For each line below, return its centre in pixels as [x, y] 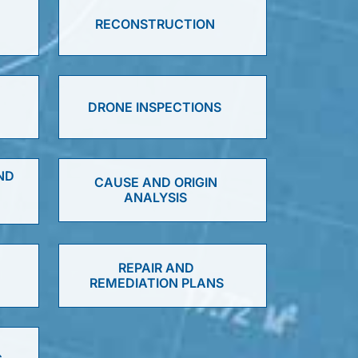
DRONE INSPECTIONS [155, 107]
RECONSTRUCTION [155, 24]
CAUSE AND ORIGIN [155, 182]
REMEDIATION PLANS [156, 283]
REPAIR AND [157, 268]
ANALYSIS [156, 197]
